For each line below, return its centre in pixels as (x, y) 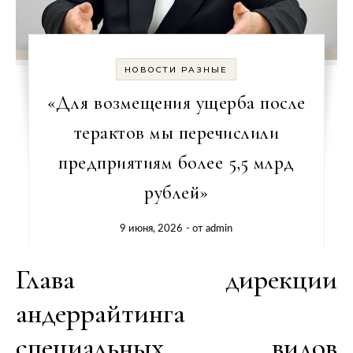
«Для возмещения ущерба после (176, 102)
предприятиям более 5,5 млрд (176, 162)
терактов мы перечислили (176, 132)
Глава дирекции (176, 279)
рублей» (176, 192)
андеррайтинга (100, 313)
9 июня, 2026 (152, 229)
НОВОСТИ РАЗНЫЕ (176, 69)
